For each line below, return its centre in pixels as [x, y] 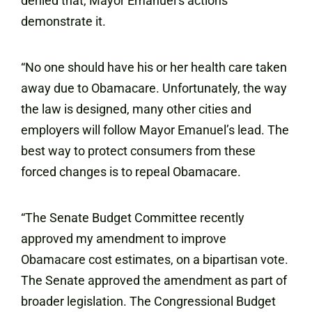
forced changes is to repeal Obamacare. [131, 172]
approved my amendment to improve [124, 239]
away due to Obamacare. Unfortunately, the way [154, 88]
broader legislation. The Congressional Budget [148, 301]
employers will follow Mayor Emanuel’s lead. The [155, 130]
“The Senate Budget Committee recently [133, 218]
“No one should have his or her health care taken [154, 67]
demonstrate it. [63, 21]
